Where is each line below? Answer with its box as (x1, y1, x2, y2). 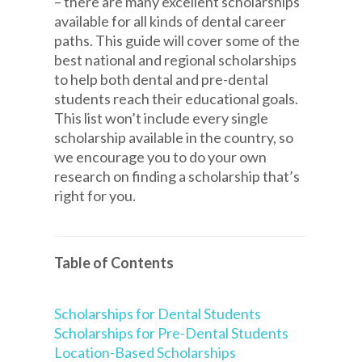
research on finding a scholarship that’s (54, 166, 301, 185)
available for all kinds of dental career (54, 11, 287, 30)
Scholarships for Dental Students (54, 304, 262, 322)
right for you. (54, 186, 137, 204)
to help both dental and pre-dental (54, 69, 269, 88)
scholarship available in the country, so (54, 128, 294, 146)
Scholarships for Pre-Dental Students (54, 323, 289, 342)
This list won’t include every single (54, 108, 269, 127)
